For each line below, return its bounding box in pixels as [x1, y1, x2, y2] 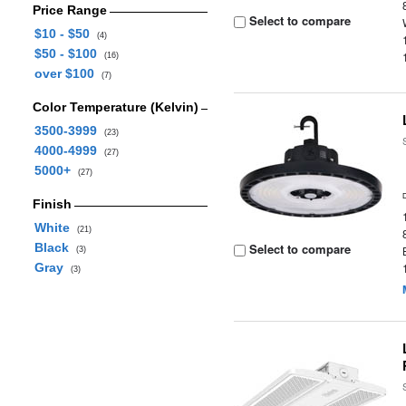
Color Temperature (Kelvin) [32, 100, 198, 114]
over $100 [34, 66, 101, 81]
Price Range [32, 3, 107, 17]
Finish [32, 197, 72, 211]
